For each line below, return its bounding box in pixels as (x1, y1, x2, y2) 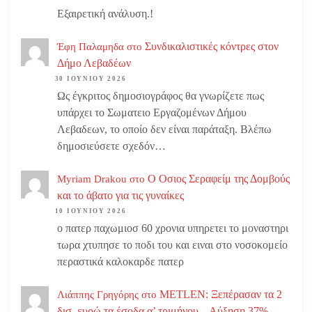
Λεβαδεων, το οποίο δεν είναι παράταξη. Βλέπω (57, 123, 272, 136)
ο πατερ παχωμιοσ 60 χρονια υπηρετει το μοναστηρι (57, 222, 288, 235)
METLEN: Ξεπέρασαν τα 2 (159, 288, 282, 300)
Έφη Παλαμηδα (57, 40, 124, 52)
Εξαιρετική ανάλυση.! (57, 8, 153, 20)
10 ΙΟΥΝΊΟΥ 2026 (54, 208, 127, 215)
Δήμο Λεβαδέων (57, 56, 131, 69)
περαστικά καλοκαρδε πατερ (57, 256, 184, 268)
